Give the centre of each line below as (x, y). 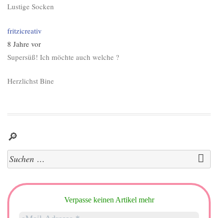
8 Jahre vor (24, 44)
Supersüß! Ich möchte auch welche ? (63, 57)
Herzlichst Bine (31, 81)
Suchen (17, 155)
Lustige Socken (31, 6)
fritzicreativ (25, 30)
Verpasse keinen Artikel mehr (109, 200)
